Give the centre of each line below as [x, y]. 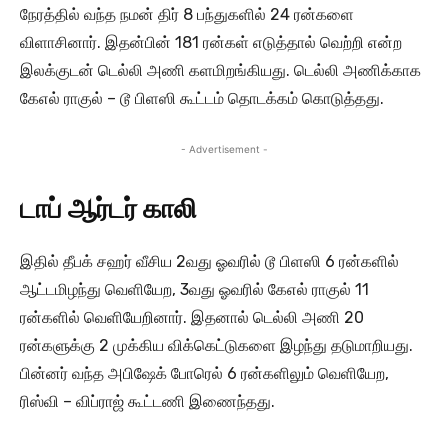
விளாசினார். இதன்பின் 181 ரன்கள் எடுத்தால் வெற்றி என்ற [211, 43]
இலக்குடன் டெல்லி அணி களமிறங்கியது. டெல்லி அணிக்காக [220, 71]
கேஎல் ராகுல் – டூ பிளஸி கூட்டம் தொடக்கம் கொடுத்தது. [202, 99]
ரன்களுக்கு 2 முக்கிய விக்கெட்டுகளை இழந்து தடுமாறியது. [216, 346]
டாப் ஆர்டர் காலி [108, 209]
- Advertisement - [224, 149]
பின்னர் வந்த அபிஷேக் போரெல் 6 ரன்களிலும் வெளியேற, [204, 374]
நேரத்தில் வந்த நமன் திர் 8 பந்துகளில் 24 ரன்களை [187, 15]
